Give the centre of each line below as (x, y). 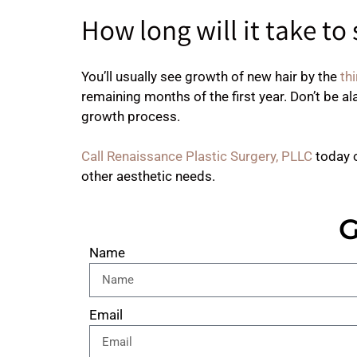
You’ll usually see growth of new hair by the (209, 76)
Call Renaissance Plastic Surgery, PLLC (197, 156)
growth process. (131, 116)
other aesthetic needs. (148, 176)
